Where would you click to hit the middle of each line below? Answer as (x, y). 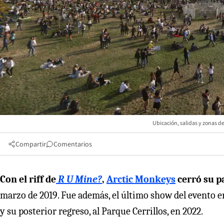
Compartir (31, 144)
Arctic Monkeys (141, 179)
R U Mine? (80, 179)
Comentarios (73, 144)
